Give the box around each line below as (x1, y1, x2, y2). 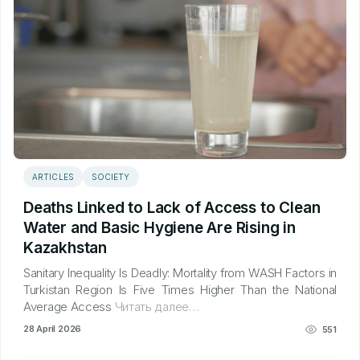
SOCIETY (91, 172, 130, 182)
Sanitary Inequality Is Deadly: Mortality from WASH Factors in (23, 265, 337, 280)
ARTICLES (32, 172, 74, 182)
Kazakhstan (23, 239, 108, 257)
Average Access (23, 299, 112, 314)
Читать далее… (111, 299, 199, 314)
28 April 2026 (23, 323, 82, 334)
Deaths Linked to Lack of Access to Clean (23, 198, 321, 217)
